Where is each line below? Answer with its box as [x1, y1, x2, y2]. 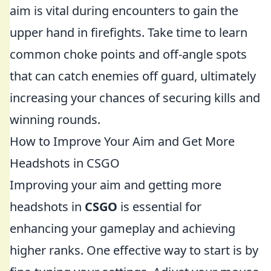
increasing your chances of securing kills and [10, 90, 260, 106]
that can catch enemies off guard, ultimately [10, 68, 256, 84]
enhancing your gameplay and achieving [10, 220, 235, 237]
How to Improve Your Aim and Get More [10, 133, 235, 149]
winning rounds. [10, 111, 100, 128]
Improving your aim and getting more [10, 177, 221, 193]
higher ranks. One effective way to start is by [10, 242, 258, 258]
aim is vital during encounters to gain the [10, 2, 238, 19]
